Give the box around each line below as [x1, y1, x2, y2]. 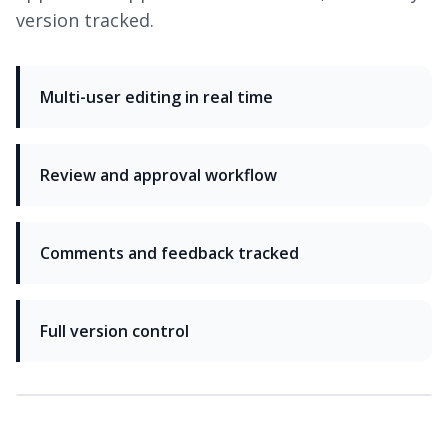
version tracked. [16, 8, 154, 33]
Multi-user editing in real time [40, 86, 273, 109]
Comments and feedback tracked [40, 242, 299, 265]
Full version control [40, 320, 189, 343]
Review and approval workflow [40, 164, 277, 187]
